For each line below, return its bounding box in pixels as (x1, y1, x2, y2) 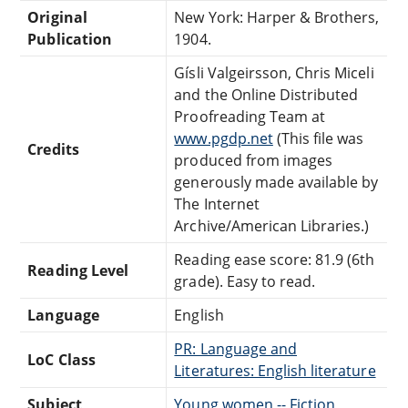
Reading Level (27, 260, 128, 280)
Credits (27, 138, 79, 159)
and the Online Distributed (174, 84, 359, 105)
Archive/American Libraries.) (174, 215, 370, 236)
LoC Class (27, 349, 96, 370)
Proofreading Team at (174, 106, 326, 127)
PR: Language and (174, 338, 297, 359)
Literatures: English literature (174, 360, 376, 381)
